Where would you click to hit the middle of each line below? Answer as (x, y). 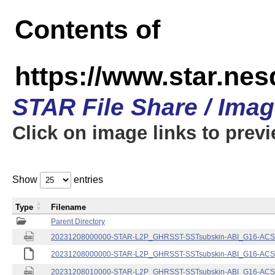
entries (87, 180)
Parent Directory (78, 222)
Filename (68, 207)
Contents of (87, 29)
